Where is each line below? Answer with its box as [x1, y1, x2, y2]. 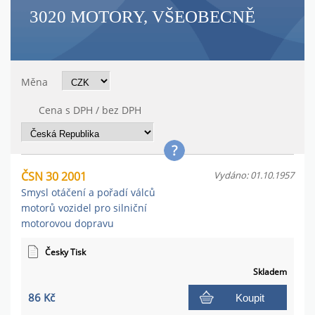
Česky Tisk [45, 245, 86, 258]
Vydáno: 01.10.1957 [214, 169, 294, 181]
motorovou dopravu [21, 217, 114, 230]
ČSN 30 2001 [21, 169, 86, 184]
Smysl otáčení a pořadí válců [21, 186, 155, 199]
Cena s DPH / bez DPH [39, 103, 141, 117]
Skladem [253, 266, 287, 278]
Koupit [235, 291, 264, 304]
